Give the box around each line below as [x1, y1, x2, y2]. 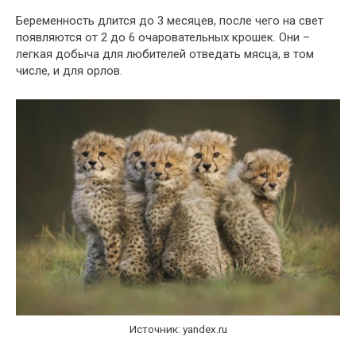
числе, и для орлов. [16, 63, 122, 78]
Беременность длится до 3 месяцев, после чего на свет [16, 13, 323, 28]
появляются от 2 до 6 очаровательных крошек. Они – [16, 29, 310, 44]
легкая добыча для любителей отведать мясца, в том [16, 46, 314, 61]
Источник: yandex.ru [129, 322, 227, 335]
